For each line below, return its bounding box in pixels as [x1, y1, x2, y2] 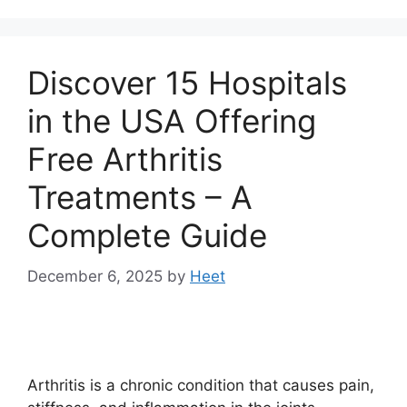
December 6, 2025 [27, 266, 163, 285]
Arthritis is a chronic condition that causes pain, [27, 375, 374, 394]
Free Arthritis [27, 140, 223, 179]
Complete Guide [27, 216, 267, 255]
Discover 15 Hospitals [27, 64, 347, 103]
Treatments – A [27, 178, 253, 217]
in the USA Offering [27, 102, 316, 141]
